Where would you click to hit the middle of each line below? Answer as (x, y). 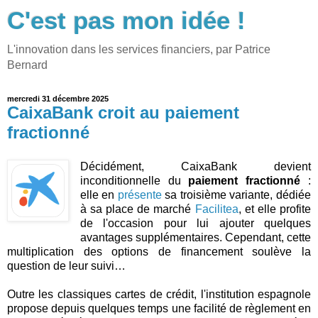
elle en (99, 194)
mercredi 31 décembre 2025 (58, 99)
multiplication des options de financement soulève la (159, 251)
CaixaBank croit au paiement (123, 113)
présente (139, 194)
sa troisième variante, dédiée (236, 194)
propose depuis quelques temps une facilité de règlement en (159, 308)
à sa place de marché (137, 209)
